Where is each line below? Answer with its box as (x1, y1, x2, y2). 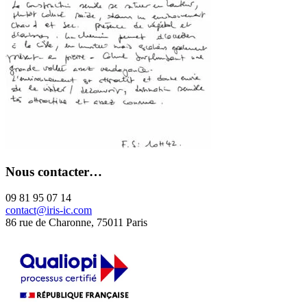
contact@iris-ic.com (5, 204, 92, 217)
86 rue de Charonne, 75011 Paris (5, 217, 147, 229)
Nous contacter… (5, 164, 102, 179)
